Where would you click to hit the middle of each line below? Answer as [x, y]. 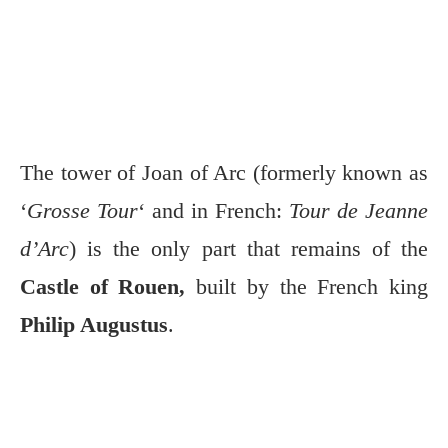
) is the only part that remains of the [248, 248]
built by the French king [307, 286]
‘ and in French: [213, 210]
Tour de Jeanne [358, 210]
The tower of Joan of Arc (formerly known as [224, 172]
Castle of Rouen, [103, 286]
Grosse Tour [82, 210]
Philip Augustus [94, 324]
